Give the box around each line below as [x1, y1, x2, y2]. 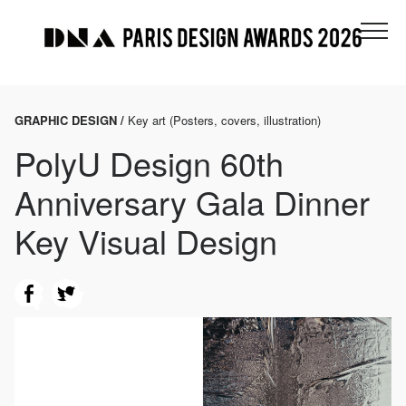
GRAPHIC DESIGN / [14, 111, 128, 130]
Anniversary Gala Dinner [14, 179, 370, 226]
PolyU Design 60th [14, 140, 284, 187]
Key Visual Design [14, 217, 277, 265]
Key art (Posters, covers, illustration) [128, 111, 321, 130]
